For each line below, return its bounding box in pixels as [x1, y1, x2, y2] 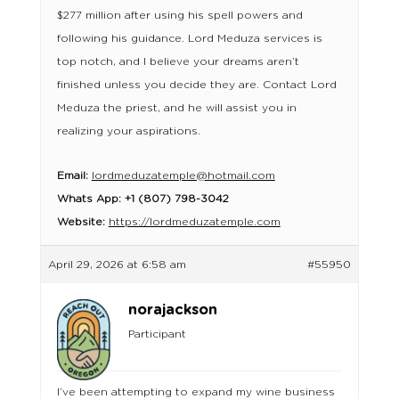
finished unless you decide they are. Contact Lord [56, 79, 337, 91]
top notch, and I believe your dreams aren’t [56, 56, 299, 68]
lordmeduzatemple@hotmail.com [91, 170, 275, 182]
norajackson [127, 303, 217, 318]
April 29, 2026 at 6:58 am [47, 259, 186, 271]
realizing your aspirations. [56, 126, 200, 137]
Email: [56, 170, 92, 182]
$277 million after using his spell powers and [56, 10, 303, 21]
